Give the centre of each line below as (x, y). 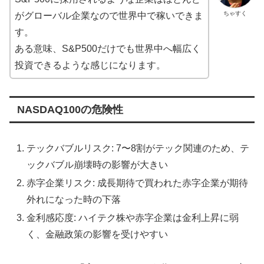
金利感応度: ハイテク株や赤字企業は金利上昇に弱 (133, 218)
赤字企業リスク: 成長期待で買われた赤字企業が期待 (138, 183)
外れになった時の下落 (74, 199)
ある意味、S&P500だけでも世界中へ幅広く (108, 48)
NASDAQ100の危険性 (70, 109)
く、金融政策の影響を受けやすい (98, 235)
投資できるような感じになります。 (90, 65)
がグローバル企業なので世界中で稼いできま (109, 15)
